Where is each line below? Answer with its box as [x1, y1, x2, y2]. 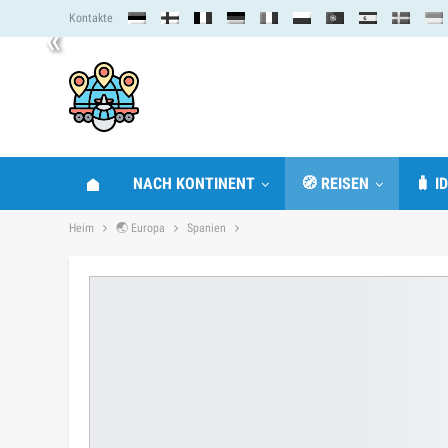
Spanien [187, 221, 226, 235]
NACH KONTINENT [133, 174, 255, 193]
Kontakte [69, 11, 113, 25]
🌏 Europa [116, 221, 165, 235]
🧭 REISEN [301, 174, 369, 193]
